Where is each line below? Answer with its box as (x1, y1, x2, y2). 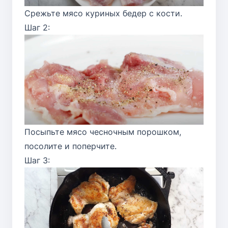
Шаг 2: (24, 22, 50, 33)
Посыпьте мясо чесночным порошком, (24, 127, 181, 137)
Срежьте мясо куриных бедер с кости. (24, 8, 182, 19)
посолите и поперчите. (24, 141, 117, 152)
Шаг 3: (24, 155, 50, 166)
